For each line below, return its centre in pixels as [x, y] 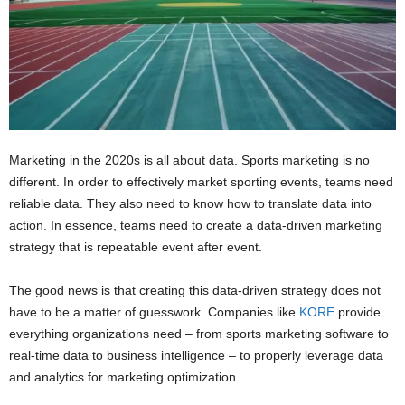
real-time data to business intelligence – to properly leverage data [196, 356]
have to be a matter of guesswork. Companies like [154, 312]
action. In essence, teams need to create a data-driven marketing [196, 226]
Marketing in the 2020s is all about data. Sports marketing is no [189, 160]
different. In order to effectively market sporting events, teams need [201, 182]
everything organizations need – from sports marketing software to [199, 334]
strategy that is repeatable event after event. [136, 247]
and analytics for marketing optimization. [124, 377]
